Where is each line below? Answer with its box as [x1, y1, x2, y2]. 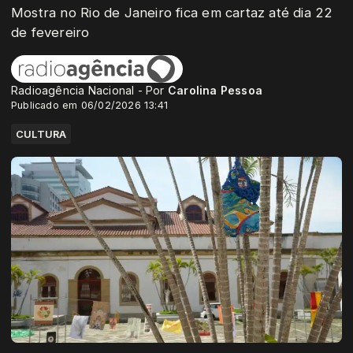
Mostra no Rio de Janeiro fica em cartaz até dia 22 [11, 4, 333, 20]
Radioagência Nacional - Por [11, 83, 168, 97]
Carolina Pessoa [167, 83, 263, 97]
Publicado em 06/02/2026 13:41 [11, 98, 169, 111]
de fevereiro [11, 24, 90, 40]
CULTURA [16, 127, 67, 140]
